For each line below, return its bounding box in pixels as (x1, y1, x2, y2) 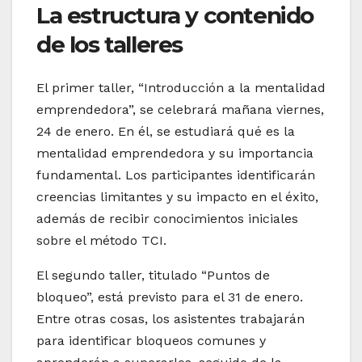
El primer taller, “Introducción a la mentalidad (36, 80, 326, 96)
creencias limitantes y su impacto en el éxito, (36, 189, 318, 205)
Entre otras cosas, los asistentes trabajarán (36, 311, 305, 327)
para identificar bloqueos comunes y (36, 333, 266, 349)
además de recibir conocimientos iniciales (36, 211, 298, 227)
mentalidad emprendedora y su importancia (36, 145, 314, 162)
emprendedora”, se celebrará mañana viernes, (36, 102, 324, 118)
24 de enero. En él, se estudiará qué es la (36, 124, 295, 140)
